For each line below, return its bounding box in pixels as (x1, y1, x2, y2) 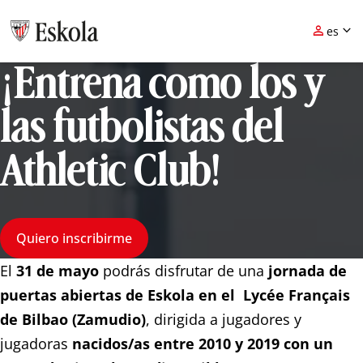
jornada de (268, 260, 347, 280)
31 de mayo (16, 260, 99, 280)
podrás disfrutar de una (99, 260, 268, 280)
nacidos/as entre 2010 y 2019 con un (68, 333, 333, 353)
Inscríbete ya (8, 96, 95, 116)
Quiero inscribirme (16, 228, 132, 247)
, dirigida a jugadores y (146, 309, 301, 329)
